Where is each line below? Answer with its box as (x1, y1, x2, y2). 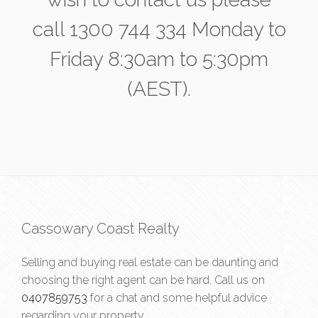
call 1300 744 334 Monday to (32, 18, 286, 41)
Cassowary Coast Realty (21, 220, 180, 237)
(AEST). (127, 77, 191, 101)
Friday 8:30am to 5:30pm (50, 48, 268, 71)
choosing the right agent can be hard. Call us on (21, 273, 265, 287)
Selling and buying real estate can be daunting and (21, 256, 278, 269)
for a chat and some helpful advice (87, 291, 267, 305)
